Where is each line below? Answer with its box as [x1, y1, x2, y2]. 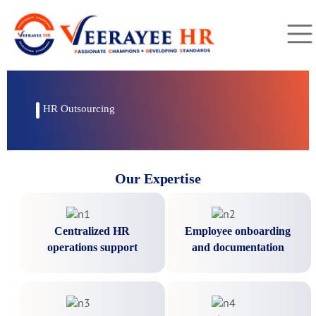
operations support [47, 241, 138, 253]
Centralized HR [54, 225, 130, 237]
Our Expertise [115, 171, 201, 186]
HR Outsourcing [43, 103, 116, 114]
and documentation [191, 241, 284, 253]
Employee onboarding [185, 225, 291, 237]
